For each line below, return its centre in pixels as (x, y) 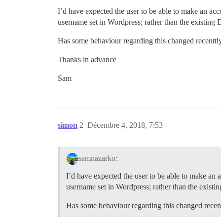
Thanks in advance (87, 59)
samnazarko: (98, 158)
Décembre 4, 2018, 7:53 (125, 125)
